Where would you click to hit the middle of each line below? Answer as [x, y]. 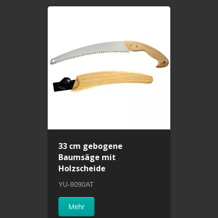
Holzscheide [82, 168]
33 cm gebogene [91, 146]
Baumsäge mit [87, 157]
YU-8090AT [76, 184]
